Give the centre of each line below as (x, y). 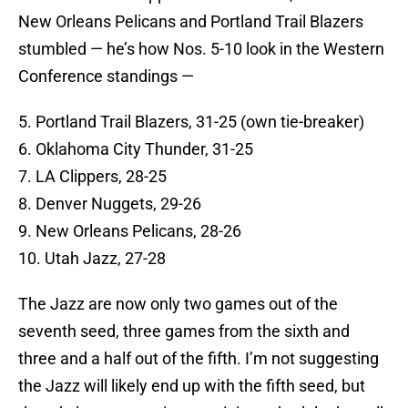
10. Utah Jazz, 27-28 (92, 259)
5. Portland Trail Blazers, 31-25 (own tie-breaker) (191, 122)
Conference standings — (106, 76)
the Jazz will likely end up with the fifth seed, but (192, 386)
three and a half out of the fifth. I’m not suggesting (199, 359)
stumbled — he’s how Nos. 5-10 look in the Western (201, 49)
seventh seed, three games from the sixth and (184, 331)
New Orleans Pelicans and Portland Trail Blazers (191, 22)
